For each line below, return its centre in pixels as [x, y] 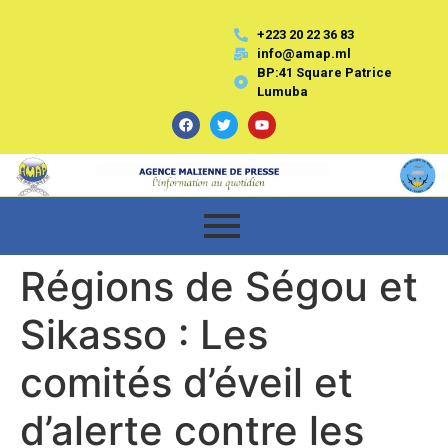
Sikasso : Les [144, 334]
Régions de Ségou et [219, 286]
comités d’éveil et [186, 382]
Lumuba [282, 91]
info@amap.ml [303, 53]
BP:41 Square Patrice [324, 72]
